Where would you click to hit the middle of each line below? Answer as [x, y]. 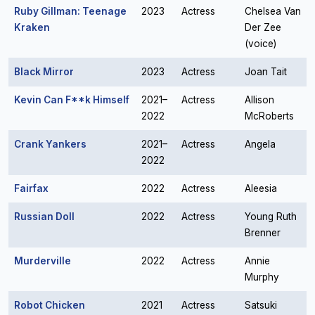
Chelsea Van [273, 11]
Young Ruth [271, 217]
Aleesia [261, 188]
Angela [260, 144]
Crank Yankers [50, 144]
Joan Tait [266, 72]
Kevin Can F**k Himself [72, 100]
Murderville [43, 261]
